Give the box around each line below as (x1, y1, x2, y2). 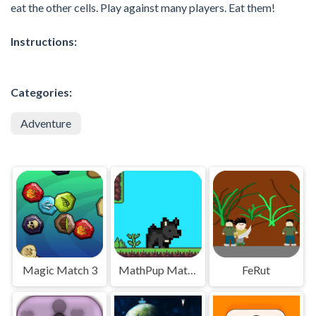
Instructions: (11, 34, 77, 48)
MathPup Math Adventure (188, 262, 197, 276)
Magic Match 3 (22, 262, 97, 276)
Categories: (11, 85, 72, 99)
